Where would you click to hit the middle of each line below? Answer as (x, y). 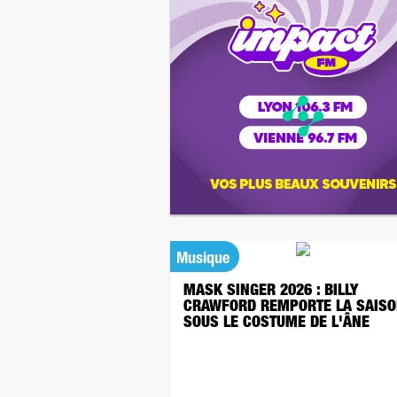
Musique (203, 260)
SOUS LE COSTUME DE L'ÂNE (279, 323)
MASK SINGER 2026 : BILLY (271, 292)
